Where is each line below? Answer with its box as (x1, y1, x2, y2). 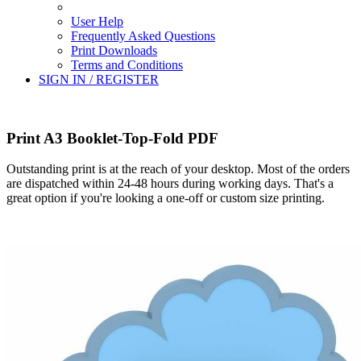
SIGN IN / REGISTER (39, 73, 159, 86)
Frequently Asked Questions (71, 29, 215, 43)
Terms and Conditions (71, 58, 183, 72)
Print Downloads (71, 44, 157, 57)
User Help (71, 15, 123, 28)
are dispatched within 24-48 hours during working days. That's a (6, 176, 334, 191)
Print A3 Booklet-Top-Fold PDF (6, 129, 218, 147)
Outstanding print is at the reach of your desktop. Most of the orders (6, 162, 350, 176)
